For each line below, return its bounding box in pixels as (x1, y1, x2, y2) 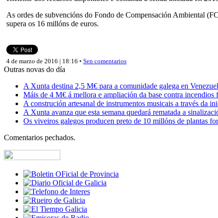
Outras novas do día (4, 65, 65, 73)
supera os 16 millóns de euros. (6, 19, 99, 28)
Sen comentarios (83, 57, 127, 65)
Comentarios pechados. (4, 133, 75, 142)
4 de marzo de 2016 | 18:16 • (6, 57, 83, 65)
